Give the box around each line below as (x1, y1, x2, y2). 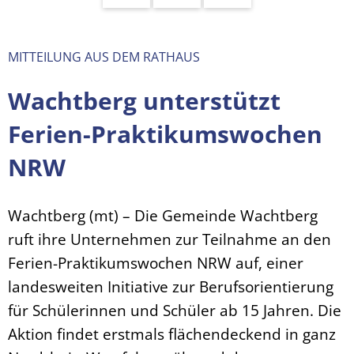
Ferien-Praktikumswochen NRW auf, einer (8, 252, 303, 273)
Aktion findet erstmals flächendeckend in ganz (8, 323, 336, 345)
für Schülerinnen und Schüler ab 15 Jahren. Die (8, 299, 341, 321)
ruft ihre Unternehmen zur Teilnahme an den (8, 228, 331, 250)
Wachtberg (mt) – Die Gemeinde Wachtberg (8, 205, 318, 226)
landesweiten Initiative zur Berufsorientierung (8, 276, 333, 297)
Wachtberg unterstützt (8, 85, 281, 117)
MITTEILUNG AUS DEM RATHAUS (8, 48, 200, 66)
